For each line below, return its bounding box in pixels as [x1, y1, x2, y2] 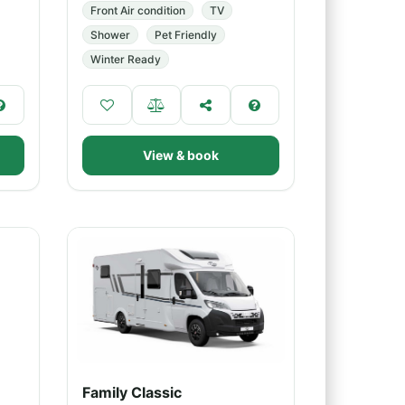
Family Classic [82, 383, 182, 401]
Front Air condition [90, 4, 185, 17]
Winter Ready [90, 52, 161, 66]
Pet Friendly [155, 28, 217, 42]
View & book [143, 147, 219, 163]
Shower [90, 28, 130, 42]
